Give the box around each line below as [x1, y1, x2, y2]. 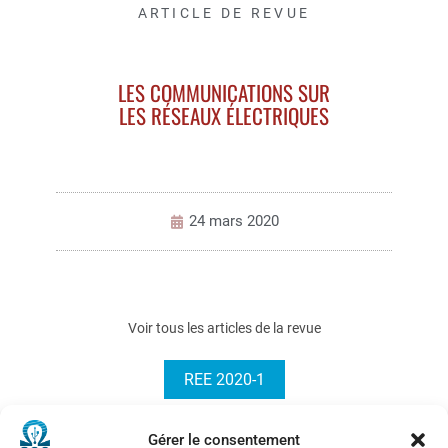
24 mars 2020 [188, 212, 279, 231]
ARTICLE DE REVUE [137, 5, 311, 22]
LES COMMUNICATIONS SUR [118, 77, 330, 109]
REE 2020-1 [183, 370, 265, 390]
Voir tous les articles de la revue [127, 320, 321, 337]
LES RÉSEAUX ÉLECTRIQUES [119, 100, 329, 132]
